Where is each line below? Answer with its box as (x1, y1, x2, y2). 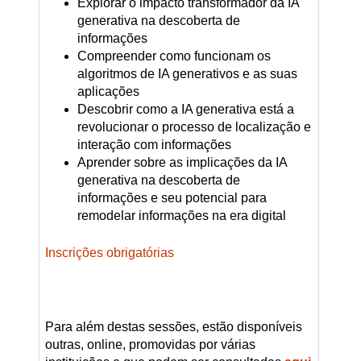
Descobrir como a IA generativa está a (77, 102, 294, 117)
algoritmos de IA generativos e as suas (77, 67, 297, 81)
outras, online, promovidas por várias (44, 338, 255, 352)
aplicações (77, 85, 139, 99)
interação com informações (77, 138, 231, 152)
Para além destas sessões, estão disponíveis (44, 320, 302, 334)
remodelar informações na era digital (77, 209, 286, 223)
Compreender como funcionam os (77, 49, 271, 64)
